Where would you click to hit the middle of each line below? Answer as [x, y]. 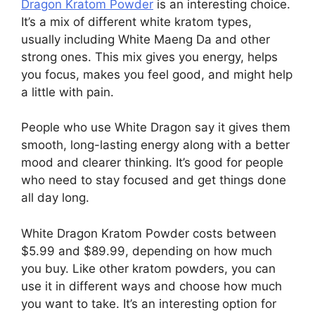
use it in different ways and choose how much [152, 286]
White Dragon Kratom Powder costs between [149, 233]
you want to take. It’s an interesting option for [149, 303]
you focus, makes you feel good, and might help [157, 74]
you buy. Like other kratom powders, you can [148, 268]
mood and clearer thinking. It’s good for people [152, 162]
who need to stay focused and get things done [154, 180]
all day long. [55, 198]
